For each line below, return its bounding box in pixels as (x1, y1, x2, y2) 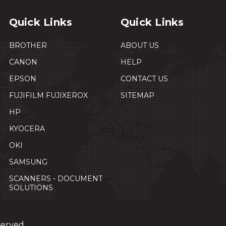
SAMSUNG (9, 157, 47, 166)
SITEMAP (120, 91, 154, 100)
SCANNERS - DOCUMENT (9, 174, 102, 183)
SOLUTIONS (9, 183, 53, 192)
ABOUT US (120, 41, 159, 50)
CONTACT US (120, 74, 168, 83)
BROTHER (9, 41, 47, 50)
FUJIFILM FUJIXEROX (9, 91, 88, 100)
